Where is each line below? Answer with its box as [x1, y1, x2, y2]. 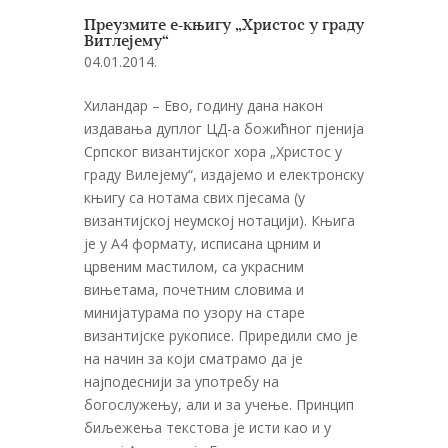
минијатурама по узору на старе [84, 302, 305, 322]
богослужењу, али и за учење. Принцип [84, 394, 354, 414]
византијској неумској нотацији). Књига [84, 210, 355, 230]
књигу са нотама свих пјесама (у [84, 187, 305, 207]
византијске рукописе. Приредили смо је [84, 325, 358, 345]
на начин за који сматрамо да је [84, 348, 303, 368]
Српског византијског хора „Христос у [84, 141, 342, 161]
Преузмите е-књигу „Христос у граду [84, 17, 364, 34]
